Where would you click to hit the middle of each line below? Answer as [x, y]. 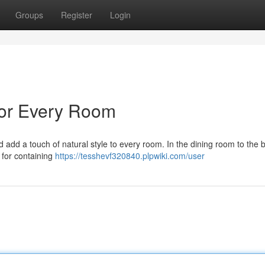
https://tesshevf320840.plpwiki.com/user [130, 156]
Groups [29, 15]
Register [77, 15]
